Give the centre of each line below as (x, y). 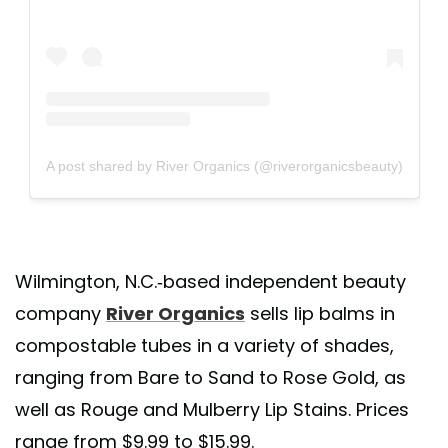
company (60, 314)
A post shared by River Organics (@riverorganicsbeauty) (224, 165)
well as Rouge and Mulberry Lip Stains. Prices (212, 410)
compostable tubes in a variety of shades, (204, 346)
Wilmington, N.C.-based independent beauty (210, 282)
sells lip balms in (320, 314)
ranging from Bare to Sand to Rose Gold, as (210, 378)
